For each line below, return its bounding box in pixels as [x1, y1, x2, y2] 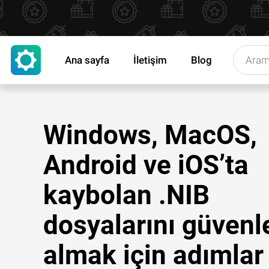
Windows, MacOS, [43, 119, 257, 151]
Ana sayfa [65, 54, 109, 66]
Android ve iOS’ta [43, 150, 249, 181]
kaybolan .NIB [43, 180, 210, 211]
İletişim [133, 54, 167, 66]
